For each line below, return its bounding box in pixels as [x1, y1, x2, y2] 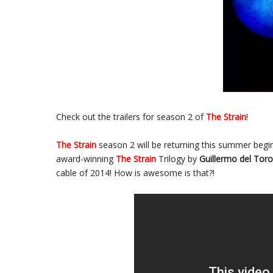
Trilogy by [158, 152, 199, 165]
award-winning [56, 152, 116, 165]
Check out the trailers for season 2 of [56, 110, 206, 122]
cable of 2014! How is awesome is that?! [56, 166, 214, 179]
